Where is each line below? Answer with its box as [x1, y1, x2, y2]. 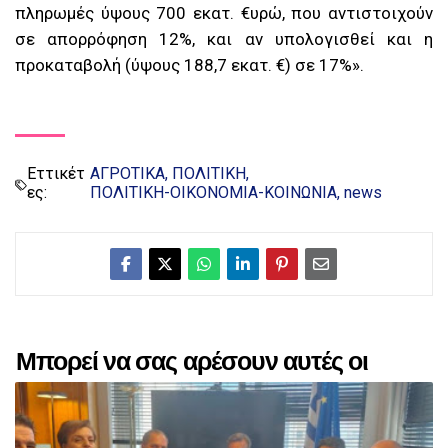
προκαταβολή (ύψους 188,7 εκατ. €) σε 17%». [15, 55, 364, 76]
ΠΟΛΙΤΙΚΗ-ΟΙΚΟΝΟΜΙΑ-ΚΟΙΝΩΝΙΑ [89, 183, 337, 203]
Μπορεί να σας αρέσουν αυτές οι [16, 345, 369, 379]
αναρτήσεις [16, 375, 140, 409]
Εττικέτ [27, 164, 86, 184]
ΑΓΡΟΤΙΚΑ [89, 164, 165, 184]
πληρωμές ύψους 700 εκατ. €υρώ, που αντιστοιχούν [15, 3, 433, 24]
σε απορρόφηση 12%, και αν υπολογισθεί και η [15, 29, 433, 50]
